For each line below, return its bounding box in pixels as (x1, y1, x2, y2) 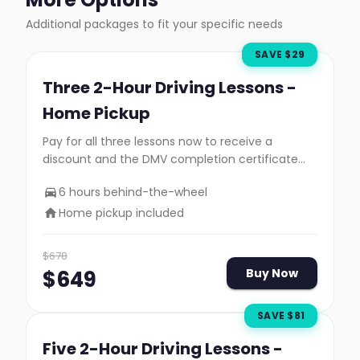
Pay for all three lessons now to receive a (43, 133, 272, 149)
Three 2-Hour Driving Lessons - (43, 76, 297, 99)
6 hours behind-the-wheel (59, 184, 207, 200)
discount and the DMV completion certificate (43, 151, 298, 167)
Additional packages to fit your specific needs (26, 16, 283, 32)
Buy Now (246, 265, 298, 281)
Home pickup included (59, 205, 184, 221)
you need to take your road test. (43, 169, 224, 185)
